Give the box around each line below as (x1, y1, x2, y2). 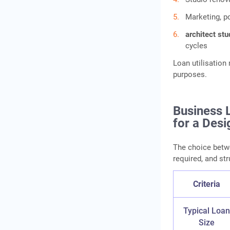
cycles (185, 41, 208, 51)
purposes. (173, 70, 207, 80)
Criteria (193, 179, 221, 189)
